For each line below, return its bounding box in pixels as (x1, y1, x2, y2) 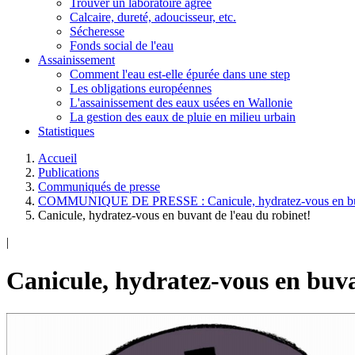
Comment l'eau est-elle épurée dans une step (70, 67, 290, 81)
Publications (38, 165, 99, 179)
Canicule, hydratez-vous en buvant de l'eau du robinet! (38, 208, 311, 222)
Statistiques (38, 124, 94, 138)
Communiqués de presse (38, 179, 160, 193)
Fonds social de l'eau (70, 38, 174, 52)
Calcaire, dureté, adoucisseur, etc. (70, 10, 236, 24)
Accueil (38, 151, 77, 165)
